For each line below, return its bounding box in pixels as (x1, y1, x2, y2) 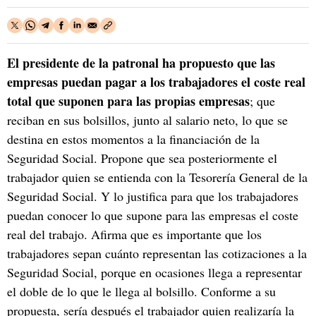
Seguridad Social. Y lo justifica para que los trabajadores (7, 187, 298, 205)
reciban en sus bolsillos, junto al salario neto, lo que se (7, 111, 288, 128)
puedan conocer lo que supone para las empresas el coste (7, 206, 298, 224)
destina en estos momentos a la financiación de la (7, 130, 260, 147)
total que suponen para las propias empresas (7, 91, 250, 110)
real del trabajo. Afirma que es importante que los (7, 225, 262, 243)
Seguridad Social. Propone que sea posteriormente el (7, 149, 277, 166)
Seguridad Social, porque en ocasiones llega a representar (7, 263, 302, 281)
